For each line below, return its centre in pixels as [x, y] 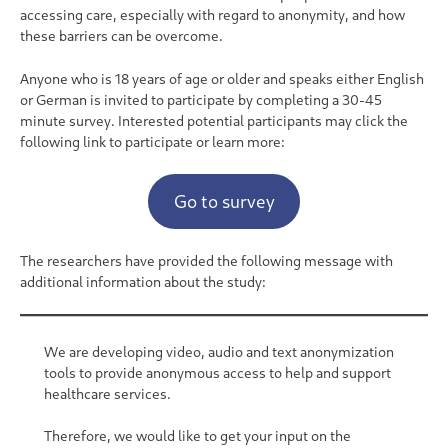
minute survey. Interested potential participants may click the [214, 120]
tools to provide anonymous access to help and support [217, 372]
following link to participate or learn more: [152, 141]
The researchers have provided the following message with [206, 261]
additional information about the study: [143, 282]
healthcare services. [107, 393]
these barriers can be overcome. [121, 36]
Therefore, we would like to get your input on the [197, 436]
